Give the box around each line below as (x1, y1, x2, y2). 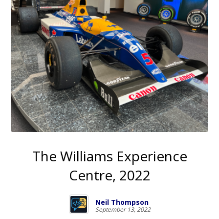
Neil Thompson (95, 197, 149, 207)
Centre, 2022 (68, 166, 151, 185)
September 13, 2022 (95, 205, 151, 214)
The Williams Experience (32, 147, 187, 166)
